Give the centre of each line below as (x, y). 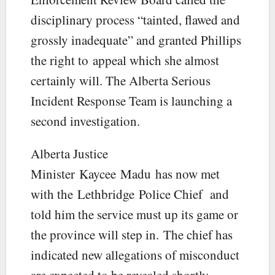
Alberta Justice (69, 153)
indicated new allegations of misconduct (135, 254)
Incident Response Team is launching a (131, 100)
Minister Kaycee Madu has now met (125, 173)
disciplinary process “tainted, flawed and (135, 19)
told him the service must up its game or (134, 214)
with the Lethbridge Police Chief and (130, 194)
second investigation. (85, 121)
